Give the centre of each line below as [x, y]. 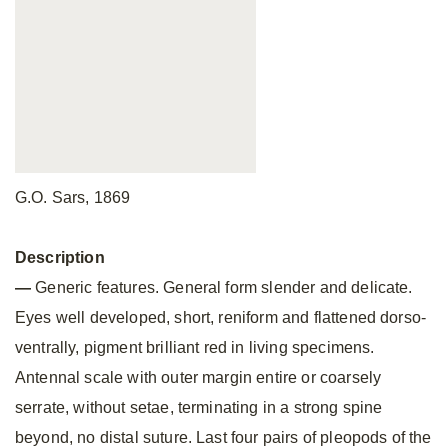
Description [60, 257]
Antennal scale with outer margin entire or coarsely [198, 377]
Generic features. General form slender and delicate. [224, 287]
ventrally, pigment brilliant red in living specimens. [195, 347]
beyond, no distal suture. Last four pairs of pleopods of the [223, 437]
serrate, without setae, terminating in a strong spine [199, 407]
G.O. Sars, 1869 [73, 197]
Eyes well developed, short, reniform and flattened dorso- [221, 317]
